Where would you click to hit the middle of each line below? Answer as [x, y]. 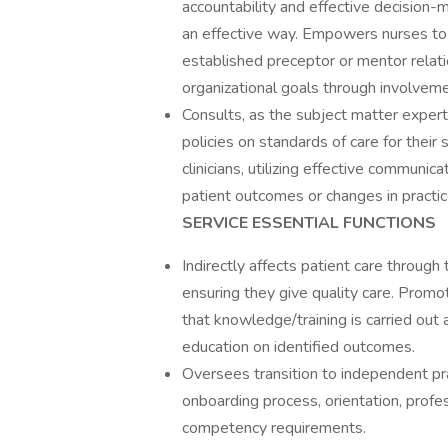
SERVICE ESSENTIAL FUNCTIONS [309, 223]
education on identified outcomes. [298, 347]
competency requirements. [274, 428]
